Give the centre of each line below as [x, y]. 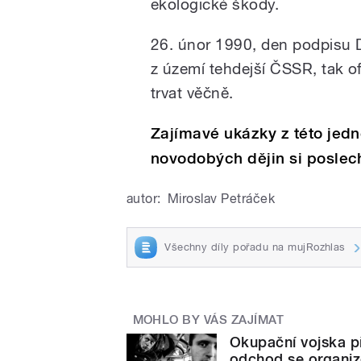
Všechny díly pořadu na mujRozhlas [255, 247]
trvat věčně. [192, 92]
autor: [144, 198]
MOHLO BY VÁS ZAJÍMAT [208, 320]
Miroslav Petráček [221, 198]
